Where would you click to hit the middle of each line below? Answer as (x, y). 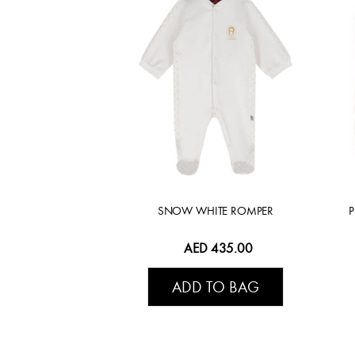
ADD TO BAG (215, 287)
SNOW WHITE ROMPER (216, 211)
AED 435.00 (219, 249)
